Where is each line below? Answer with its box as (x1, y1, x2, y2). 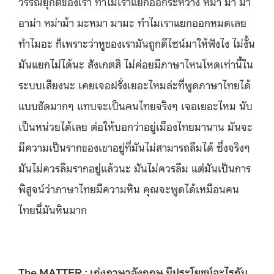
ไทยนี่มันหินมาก (18, 202, 87, 217)
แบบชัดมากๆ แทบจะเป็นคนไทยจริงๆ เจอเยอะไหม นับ (18, 98, 253, 113)
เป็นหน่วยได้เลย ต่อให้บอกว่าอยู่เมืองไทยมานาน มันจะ (18, 119, 253, 134)
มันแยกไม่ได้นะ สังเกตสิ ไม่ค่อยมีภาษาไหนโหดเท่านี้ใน (18, 56, 253, 72)
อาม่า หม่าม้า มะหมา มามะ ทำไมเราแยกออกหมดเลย (18, 15, 246, 30)
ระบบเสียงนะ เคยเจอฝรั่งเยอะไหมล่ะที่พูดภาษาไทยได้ (18, 77, 251, 92)
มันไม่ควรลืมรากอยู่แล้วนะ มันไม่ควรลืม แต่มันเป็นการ (18, 160, 251, 176)
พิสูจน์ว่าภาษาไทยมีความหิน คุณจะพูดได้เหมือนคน (18, 181, 239, 196)
